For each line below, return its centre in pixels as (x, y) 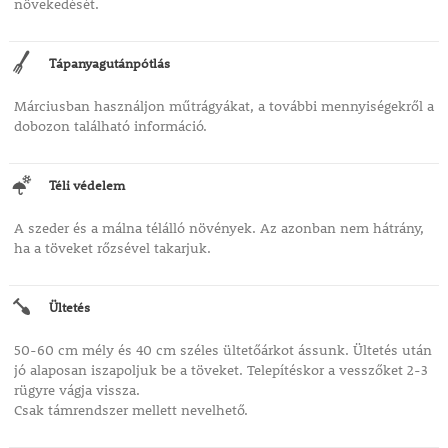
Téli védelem (86, 185)
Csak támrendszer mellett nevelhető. (130, 410)
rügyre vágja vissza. (76, 390)
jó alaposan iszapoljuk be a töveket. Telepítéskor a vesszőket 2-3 (220, 370)
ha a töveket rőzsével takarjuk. (112, 248)
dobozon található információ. (110, 126)
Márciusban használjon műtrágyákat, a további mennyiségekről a (223, 106)
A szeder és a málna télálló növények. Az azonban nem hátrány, (218, 228)
